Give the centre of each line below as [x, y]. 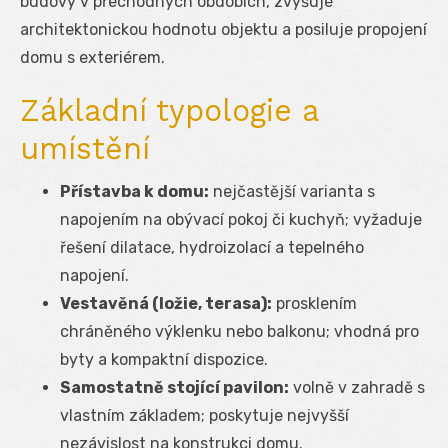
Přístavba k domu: [134, 191]
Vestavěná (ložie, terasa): [166, 303]
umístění [85, 148]
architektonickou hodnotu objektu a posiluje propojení [223, 29]
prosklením [314, 303]
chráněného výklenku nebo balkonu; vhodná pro [239, 331]
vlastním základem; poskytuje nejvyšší [204, 415]
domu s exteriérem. [92, 57]
